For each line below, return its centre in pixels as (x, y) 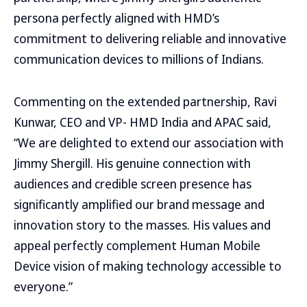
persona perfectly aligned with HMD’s (116, 18)
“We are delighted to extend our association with (149, 143)
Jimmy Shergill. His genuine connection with (132, 163)
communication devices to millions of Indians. (139, 59)
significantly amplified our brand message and (139, 204)
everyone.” (43, 286)
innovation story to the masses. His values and (142, 225)
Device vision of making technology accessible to (148, 266)
